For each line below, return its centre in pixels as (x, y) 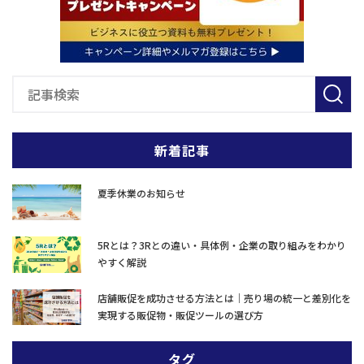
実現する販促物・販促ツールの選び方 (180, 314)
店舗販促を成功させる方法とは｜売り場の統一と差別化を (224, 297)
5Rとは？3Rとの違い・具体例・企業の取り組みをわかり (222, 245)
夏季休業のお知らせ (141, 193)
